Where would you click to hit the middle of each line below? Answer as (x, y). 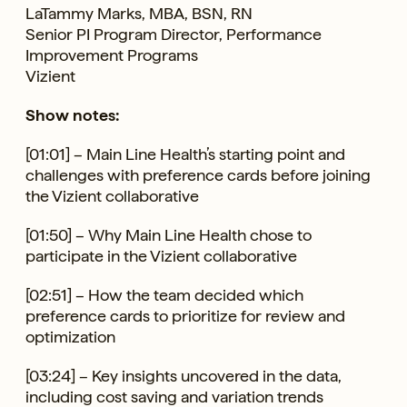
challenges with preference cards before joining (198, 174)
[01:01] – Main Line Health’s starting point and (185, 154)
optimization (70, 336)
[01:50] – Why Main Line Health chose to (169, 234)
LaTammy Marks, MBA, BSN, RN (139, 13)
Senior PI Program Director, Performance (174, 34)
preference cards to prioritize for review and (185, 315)
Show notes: (72, 114)
